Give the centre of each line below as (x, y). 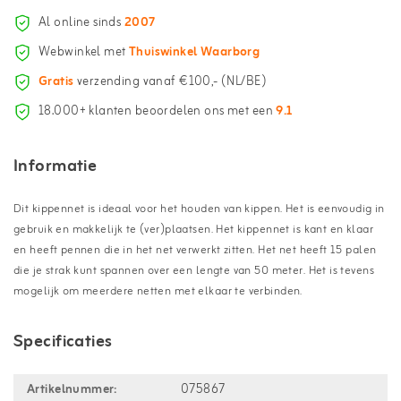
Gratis (56, 82)
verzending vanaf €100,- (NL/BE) (170, 82)
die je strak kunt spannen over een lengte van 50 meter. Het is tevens (194, 270)
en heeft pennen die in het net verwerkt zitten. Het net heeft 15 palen (195, 250)
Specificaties (63, 341)
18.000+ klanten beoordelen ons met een (158, 112)
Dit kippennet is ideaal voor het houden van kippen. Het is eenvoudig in (199, 209)
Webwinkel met (84, 53)
